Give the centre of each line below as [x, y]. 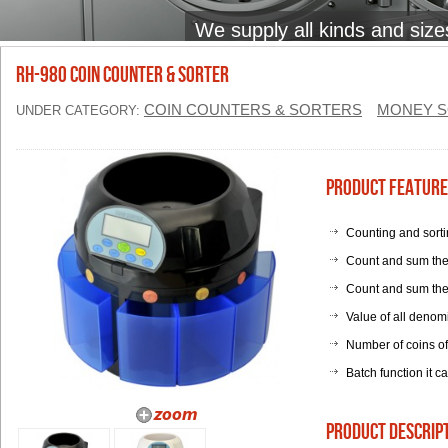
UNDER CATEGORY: [80, 110]
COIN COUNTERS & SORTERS [253, 110]
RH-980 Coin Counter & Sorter [122, 75]
